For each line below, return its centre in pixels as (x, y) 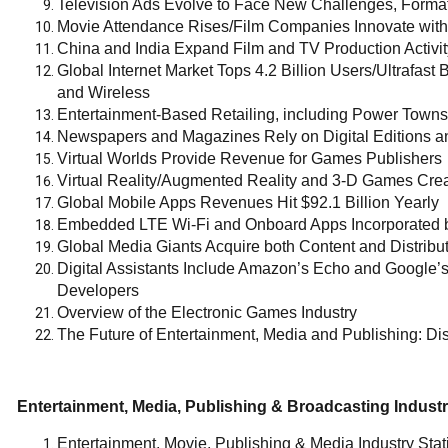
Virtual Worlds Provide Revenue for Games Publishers (249, 158)
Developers (98, 290)
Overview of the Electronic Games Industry (207, 312)
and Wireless (103, 92)
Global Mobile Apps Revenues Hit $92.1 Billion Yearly (248, 202)
